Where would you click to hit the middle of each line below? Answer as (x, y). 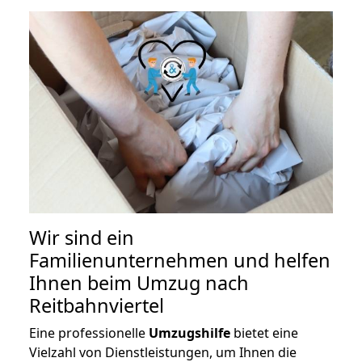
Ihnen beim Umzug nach (139, 283)
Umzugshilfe (189, 333)
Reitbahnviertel (97, 306)
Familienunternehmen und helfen (180, 261)
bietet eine (264, 333)
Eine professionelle (89, 333)
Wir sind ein (82, 238)
